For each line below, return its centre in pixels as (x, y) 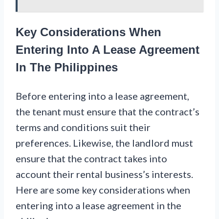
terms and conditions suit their (83, 127)
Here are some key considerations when (103, 190)
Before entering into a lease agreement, (102, 96)
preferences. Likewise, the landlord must (104, 143)
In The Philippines (67, 67)
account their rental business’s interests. (104, 174)
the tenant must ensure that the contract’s (108, 112)
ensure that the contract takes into (91, 159)
